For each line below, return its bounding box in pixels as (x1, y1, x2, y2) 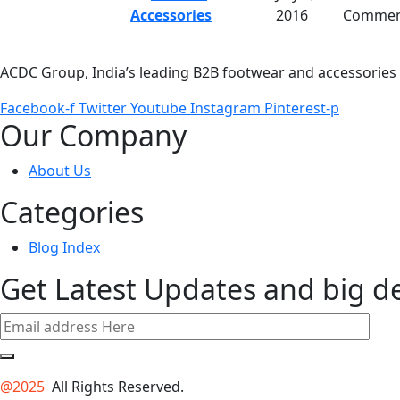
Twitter (79, 97, 127, 118)
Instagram (190, 97, 261, 118)
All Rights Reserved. (48, 376, 184, 396)
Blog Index (29, 237, 100, 257)
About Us (29, 160, 91, 180)
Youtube (130, 97, 187, 118)
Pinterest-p (264, 97, 339, 118)
